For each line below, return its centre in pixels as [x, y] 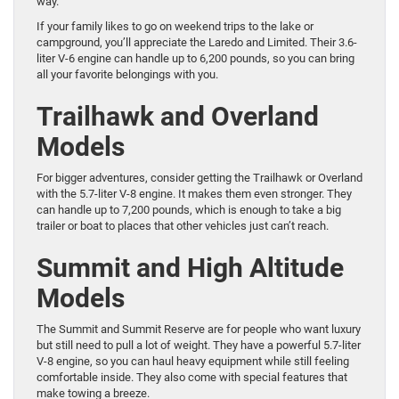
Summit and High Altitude [190, 267]
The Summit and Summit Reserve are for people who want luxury [199, 329]
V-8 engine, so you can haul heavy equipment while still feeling [193, 361]
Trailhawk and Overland [178, 116]
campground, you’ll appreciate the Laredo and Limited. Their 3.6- [197, 42]
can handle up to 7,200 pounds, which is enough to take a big [189, 209]
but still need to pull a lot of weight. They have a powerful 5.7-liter [199, 345]
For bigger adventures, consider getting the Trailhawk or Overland [199, 177]
